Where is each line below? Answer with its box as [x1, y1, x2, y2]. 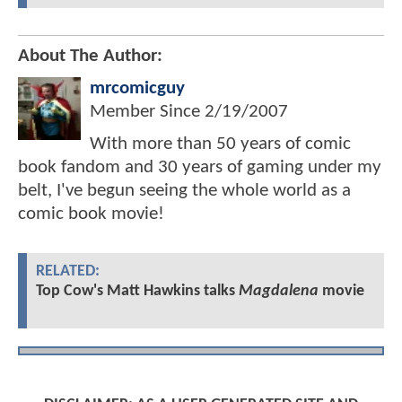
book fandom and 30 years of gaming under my [18, 158, 381, 178]
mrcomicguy [90, 79, 185, 99]
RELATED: [36, 264, 100, 280]
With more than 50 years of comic [90, 135, 351, 154]
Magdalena [239, 283, 319, 301]
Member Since [90, 102, 205, 122]
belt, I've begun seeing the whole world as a [18, 181, 351, 201]
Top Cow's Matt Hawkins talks [36, 283, 239, 301]
